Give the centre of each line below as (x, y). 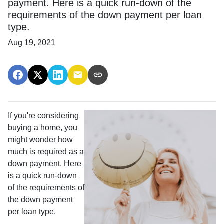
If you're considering (43, 115)
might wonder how (40, 139)
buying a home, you (43, 127)
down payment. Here (45, 163)
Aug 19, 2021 (32, 42)
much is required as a (46, 151)
